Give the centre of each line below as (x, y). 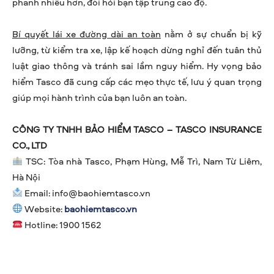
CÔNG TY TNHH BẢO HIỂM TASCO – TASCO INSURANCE (137, 129)
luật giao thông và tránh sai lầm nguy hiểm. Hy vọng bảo (137, 65)
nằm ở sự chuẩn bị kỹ (211, 34)
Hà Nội (26, 177)
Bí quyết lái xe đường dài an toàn (87, 34)
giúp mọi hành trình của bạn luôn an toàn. (99, 97)
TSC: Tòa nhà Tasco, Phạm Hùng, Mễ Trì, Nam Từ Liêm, (142, 161)
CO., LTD (30, 145)
